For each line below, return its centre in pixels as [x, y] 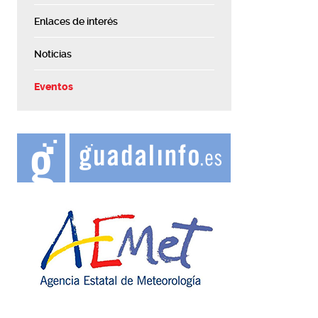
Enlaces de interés [76, 21]
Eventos [54, 87]
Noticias [53, 54]
